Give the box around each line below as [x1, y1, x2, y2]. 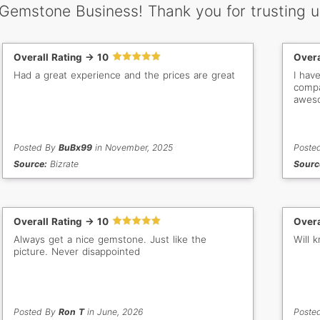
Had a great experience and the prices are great [14, 69, 236, 81]
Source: [14, 159, 48, 170]
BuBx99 [59, 142, 93, 154]
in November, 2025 [92, 142, 174, 154]
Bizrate [47, 159, 79, 170]
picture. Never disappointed [14, 246, 141, 258]
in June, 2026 [84, 306, 144, 318]
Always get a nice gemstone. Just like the [14, 234, 207, 246]
